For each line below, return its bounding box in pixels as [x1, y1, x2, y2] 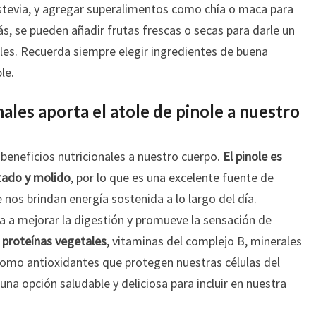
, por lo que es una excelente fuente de [71, 169, 274, 186]
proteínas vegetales [2, 233, 107, 250]
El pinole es [223, 148, 282, 165]
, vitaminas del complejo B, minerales [107, 233, 302, 250]
